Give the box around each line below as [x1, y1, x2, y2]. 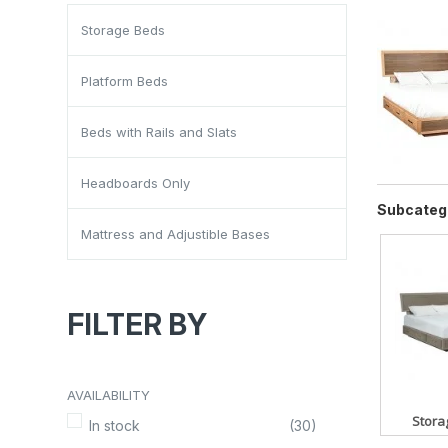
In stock [89, 417, 140, 435]
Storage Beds [81, 22, 165, 39]
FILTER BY [67, 307, 207, 343]
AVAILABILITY [67, 387, 150, 404]
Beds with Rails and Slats [81, 124, 237, 141]
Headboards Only [81, 175, 190, 192]
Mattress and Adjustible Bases [81, 226, 270, 243]
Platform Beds [81, 73, 168, 90]
